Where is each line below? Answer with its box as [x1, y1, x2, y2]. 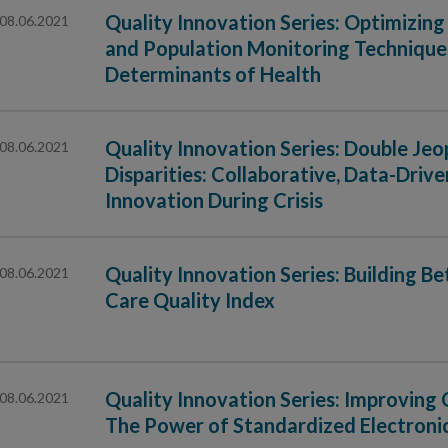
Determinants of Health [105, 62, 321, 86]
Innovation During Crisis [105, 188, 323, 212]
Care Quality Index [105, 288, 275, 312]
